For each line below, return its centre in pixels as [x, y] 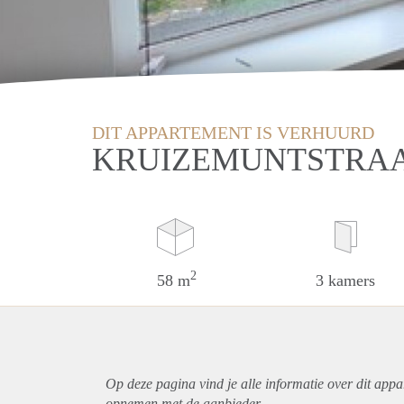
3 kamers [346, 280]
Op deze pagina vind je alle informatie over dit [240, 383]
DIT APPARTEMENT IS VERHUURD [233, 132]
